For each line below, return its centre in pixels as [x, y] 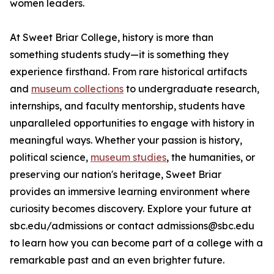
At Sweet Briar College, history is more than [112, 38]
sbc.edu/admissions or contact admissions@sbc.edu [132, 226]
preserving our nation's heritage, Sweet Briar [116, 175]
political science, [50, 157]
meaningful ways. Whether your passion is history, [126, 140]
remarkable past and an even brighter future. [117, 260]
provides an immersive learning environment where [130, 192]
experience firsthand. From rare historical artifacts [128, 72]
